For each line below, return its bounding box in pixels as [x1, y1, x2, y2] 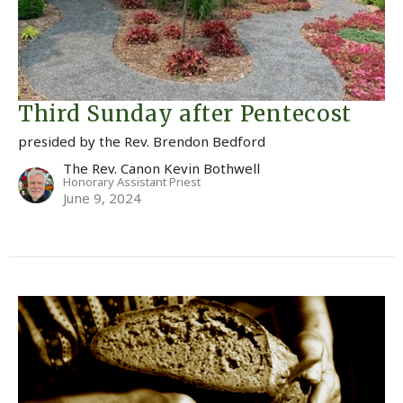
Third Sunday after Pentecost [18, 100, 353, 129]
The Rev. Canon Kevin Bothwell [63, 159, 260, 178]
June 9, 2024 [63, 189, 141, 208]
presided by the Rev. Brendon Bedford [18, 132, 265, 151]
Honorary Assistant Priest [63, 174, 201, 191]
